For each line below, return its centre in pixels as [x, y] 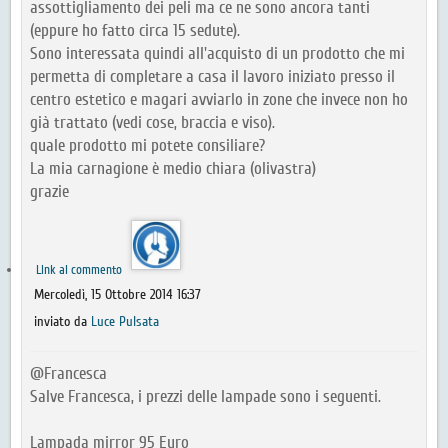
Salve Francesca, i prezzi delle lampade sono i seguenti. [205, 397]
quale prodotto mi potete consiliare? [147, 146]
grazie [49, 192]
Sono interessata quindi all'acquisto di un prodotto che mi [217, 54]
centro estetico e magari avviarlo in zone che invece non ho [219, 100]
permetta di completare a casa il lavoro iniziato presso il [212, 77]
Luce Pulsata [125, 322]
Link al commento [80, 270]
